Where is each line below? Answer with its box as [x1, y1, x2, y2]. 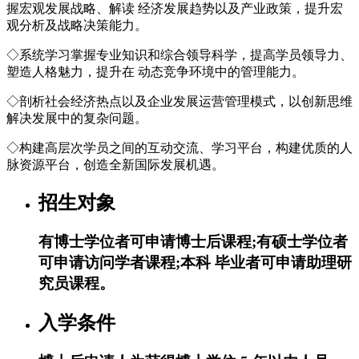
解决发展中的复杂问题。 [6, 111, 147, 126]
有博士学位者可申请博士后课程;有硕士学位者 [38, 233, 348, 251]
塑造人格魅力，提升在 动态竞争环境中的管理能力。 [6, 65, 305, 79]
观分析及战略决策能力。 [6, 18, 147, 33]
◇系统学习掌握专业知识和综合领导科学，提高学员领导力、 [6, 48, 353, 63]
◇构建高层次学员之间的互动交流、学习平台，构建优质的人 [6, 141, 353, 155]
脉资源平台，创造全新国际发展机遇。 [6, 158, 224, 172]
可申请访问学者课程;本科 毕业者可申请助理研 [38, 254, 352, 272]
